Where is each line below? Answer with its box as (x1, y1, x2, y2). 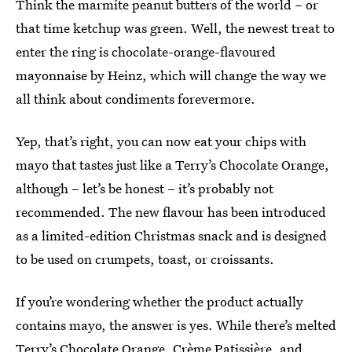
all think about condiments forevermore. (16, 90, 255, 108)
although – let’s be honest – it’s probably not (16, 179, 273, 197)
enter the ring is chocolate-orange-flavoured (16, 42, 276, 60)
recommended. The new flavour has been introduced (16, 203, 326, 221)
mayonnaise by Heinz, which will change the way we (16, 66, 326, 84)
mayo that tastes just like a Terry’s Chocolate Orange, (16, 156, 329, 174)
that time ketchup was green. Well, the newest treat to (16, 19, 335, 37)
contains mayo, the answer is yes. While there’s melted (16, 316, 336, 334)
